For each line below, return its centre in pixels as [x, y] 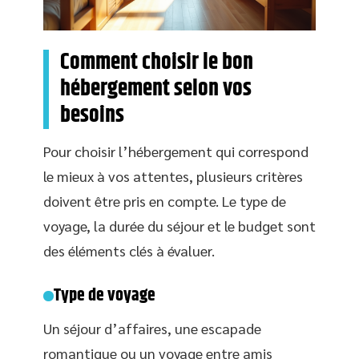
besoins [92, 116]
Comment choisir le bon [157, 63]
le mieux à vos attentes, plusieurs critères [173, 176]
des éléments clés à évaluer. [129, 251]
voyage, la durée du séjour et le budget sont [179, 226]
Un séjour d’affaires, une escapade [152, 329]
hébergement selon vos [156, 89]
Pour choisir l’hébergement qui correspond [176, 151]
